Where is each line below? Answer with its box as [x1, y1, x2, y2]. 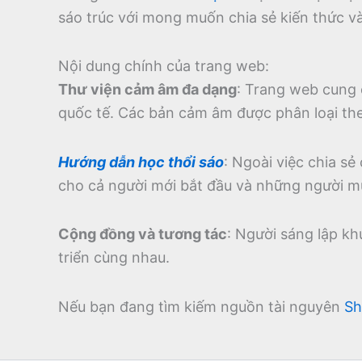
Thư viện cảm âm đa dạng [58, 81, 237, 99]
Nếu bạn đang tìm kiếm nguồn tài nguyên [58, 297, 344, 315]
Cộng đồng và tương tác [58, 225, 227, 243]
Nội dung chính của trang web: [58, 57, 269, 75]
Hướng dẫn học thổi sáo [58, 153, 224, 170]
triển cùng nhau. [58, 249, 170, 267]
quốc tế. [58, 104, 114, 122]
